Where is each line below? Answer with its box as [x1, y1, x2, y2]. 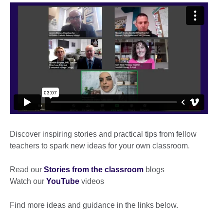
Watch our [10, 177, 46, 186]
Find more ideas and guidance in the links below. [10, 201, 178, 210]
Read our [10, 165, 44, 174]
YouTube [46, 177, 79, 186]
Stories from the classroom [44, 165, 144, 174]
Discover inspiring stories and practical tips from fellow [10, 130, 197, 139]
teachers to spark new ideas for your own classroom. [10, 142, 190, 150]
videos [79, 177, 106, 186]
